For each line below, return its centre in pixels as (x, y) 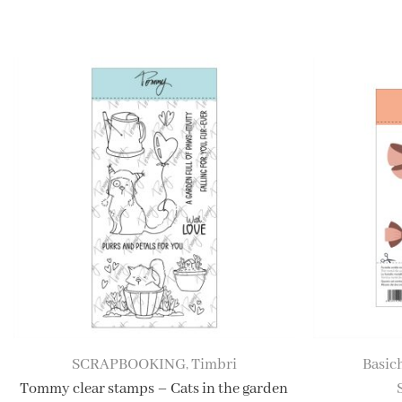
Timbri (214, 365)
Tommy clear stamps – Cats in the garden (154, 389)
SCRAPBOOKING (128, 365)
